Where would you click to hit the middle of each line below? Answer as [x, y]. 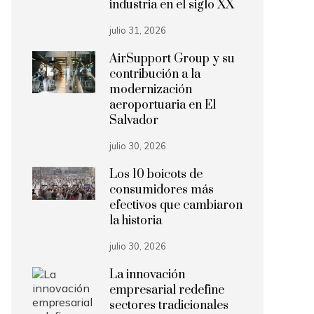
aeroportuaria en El [163, 105]
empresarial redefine [167, 290]
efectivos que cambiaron [176, 205]
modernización [151, 90]
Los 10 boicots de [156, 175]
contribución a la [155, 74]
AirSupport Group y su [172, 59]
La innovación [147, 275]
